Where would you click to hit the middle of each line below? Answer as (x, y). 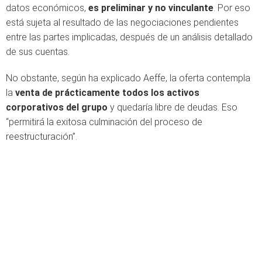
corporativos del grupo (57, 107)
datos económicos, (47, 8)
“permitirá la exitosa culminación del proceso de (104, 122)
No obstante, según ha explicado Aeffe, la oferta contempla (128, 78)
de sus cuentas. (38, 52)
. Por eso (232, 8)
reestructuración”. (42, 137)
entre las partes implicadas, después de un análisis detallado (129, 37)
